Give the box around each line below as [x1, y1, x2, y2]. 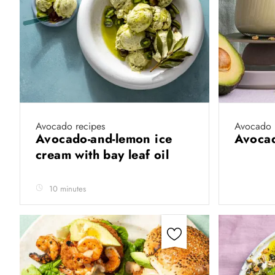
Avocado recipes [36, 119, 105, 133]
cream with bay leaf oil [36, 146, 173, 164]
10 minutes [49, 183, 86, 195]
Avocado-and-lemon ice [36, 130, 172, 148]
